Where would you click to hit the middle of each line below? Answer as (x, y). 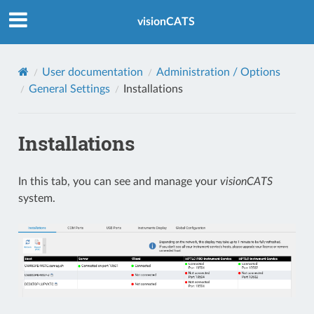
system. (36, 198)
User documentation (92, 72)
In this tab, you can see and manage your (119, 181)
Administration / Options (218, 72)
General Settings (69, 89)
